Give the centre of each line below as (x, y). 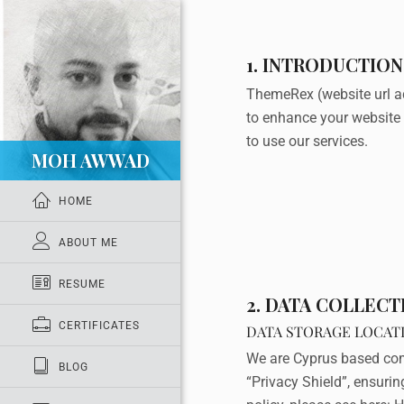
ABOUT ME (88, 243)
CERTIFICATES (99, 326)
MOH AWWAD (90, 160)
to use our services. (307, 141)
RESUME (82, 284)
